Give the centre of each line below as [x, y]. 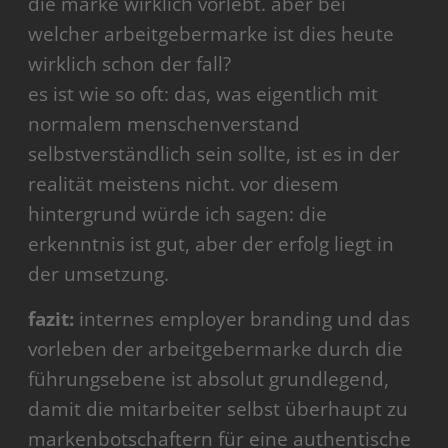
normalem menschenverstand [164, 124]
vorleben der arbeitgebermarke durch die [216, 349]
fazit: [54, 319]
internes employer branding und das [245, 319]
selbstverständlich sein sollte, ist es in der [214, 154]
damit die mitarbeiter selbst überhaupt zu [218, 409]
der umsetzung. [99, 274]
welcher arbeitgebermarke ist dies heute [211, 34]
